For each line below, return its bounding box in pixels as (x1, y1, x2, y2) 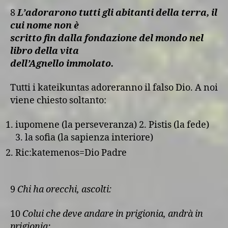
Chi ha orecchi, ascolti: (17, 184, 111, 195)
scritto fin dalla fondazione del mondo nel (10, 32, 204, 44)
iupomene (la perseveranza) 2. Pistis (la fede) (15, 119, 209, 131)
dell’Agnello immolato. (10, 58, 113, 70)
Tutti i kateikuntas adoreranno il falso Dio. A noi (10, 82, 218, 94)
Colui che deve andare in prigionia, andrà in (22, 208, 203, 220)
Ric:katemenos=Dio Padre (15, 147, 127, 159)
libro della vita (10, 45, 79, 57)
